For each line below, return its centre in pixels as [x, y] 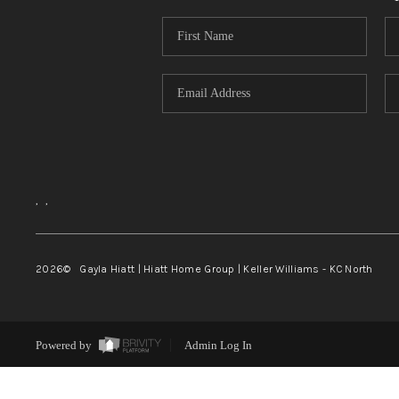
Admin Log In [218, 346]
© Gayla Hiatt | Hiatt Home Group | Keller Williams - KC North [218, 269]
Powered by [65, 346]
